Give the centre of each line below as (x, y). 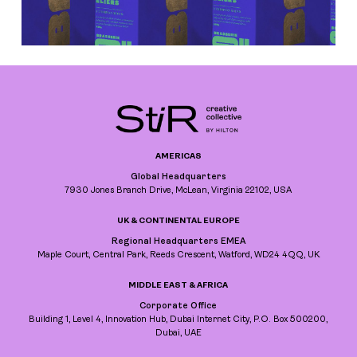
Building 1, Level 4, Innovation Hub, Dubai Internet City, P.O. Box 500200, (178, 320)
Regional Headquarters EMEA (178, 242)
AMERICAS (178, 157)
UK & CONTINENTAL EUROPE (178, 222)
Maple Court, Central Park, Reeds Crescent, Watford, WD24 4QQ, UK (178, 256)
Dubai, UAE (178, 334)
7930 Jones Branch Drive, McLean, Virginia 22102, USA (178, 191)
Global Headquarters (178, 178)
